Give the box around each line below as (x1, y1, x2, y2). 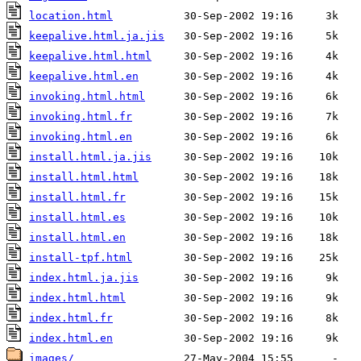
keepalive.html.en (29, 70, 139, 83)
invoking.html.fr (29, 110, 132, 123)
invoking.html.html (29, 90, 145, 103)
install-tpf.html (29, 251, 132, 264)
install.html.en (29, 231, 126, 244)
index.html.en (29, 332, 113, 345)
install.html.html (29, 171, 139, 184)
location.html (29, 10, 113, 23)
